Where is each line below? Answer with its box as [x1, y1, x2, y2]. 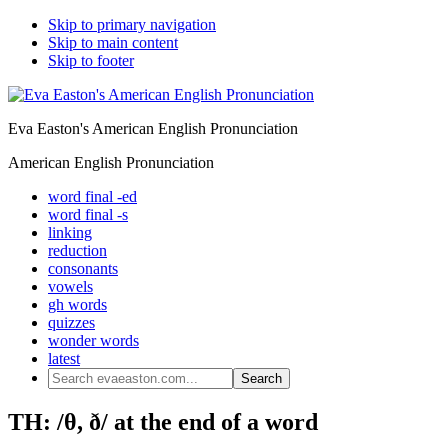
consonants [48, 260, 118, 277]
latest [48, 350, 80, 367]
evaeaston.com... [47, 385, 152, 402]
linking [48, 224, 92, 241]
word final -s [48, 206, 128, 223]
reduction [48, 242, 107, 259]
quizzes [48, 314, 95, 331]
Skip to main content [48, 34, 178, 51]
